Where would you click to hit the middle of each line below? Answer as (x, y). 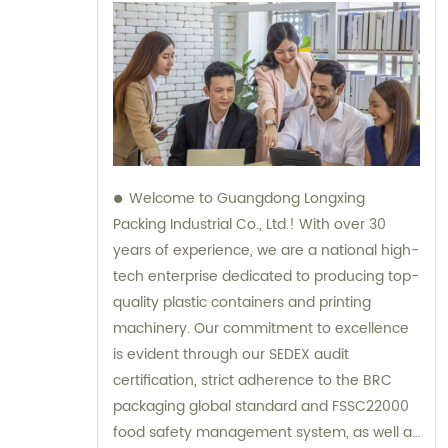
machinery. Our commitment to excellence (261, 329)
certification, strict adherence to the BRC (252, 381)
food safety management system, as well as (266, 433)
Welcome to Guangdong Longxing (247, 199)
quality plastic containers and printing (242, 303)
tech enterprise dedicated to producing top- (266, 277)
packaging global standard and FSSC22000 (261, 407)
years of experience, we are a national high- (266, 251)
